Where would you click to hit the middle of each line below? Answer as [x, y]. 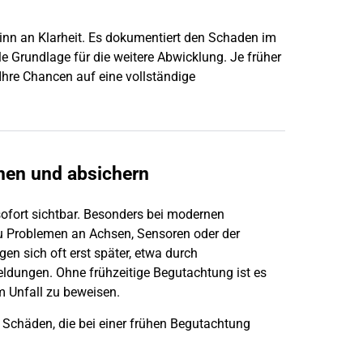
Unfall [26, 293]
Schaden [233, 38]
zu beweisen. [81, 293]
